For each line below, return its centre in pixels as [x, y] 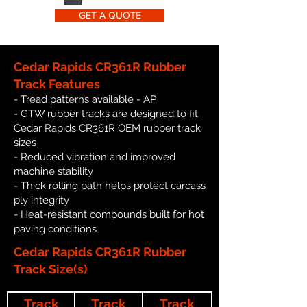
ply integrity [41, 200]
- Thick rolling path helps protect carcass [110, 185]
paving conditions [55, 229]
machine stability [53, 171]
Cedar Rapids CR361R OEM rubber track [107, 128]
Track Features [57, 84]
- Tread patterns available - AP [85, 99]
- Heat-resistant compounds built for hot [109, 214]
